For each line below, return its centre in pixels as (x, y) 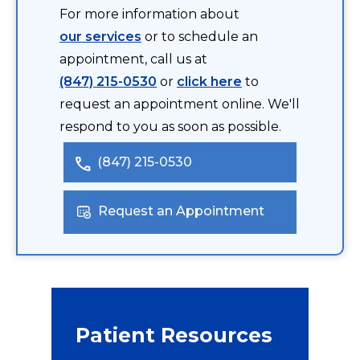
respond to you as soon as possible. (170, 127)
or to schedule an (200, 37)
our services (100, 37)
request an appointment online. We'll (180, 104)
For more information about (149, 14)
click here (209, 82)
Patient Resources (174, 335)
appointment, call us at (133, 59)
